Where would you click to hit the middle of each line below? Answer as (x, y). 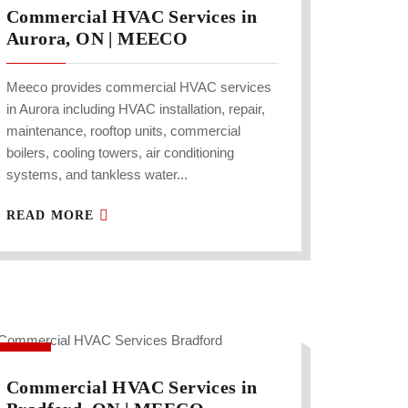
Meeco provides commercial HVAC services (139, 87)
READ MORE (53, 216)
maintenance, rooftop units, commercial (123, 131)
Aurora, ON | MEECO (97, 39)
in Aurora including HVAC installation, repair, (136, 109)
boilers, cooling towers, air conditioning (120, 153)
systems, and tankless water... (97, 175)
